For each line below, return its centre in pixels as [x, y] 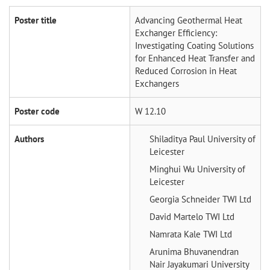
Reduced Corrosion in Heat [186, 71]
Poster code [37, 111]
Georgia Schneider [186, 199]
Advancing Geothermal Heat [189, 20]
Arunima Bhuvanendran [194, 252]
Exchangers [157, 84]
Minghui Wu [173, 169]
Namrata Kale [176, 234]
